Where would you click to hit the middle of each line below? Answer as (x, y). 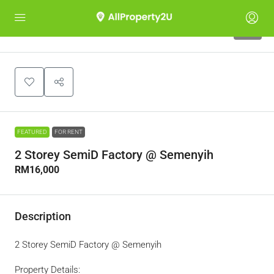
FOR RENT (68, 132)
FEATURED (32, 132)
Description (43, 216)
